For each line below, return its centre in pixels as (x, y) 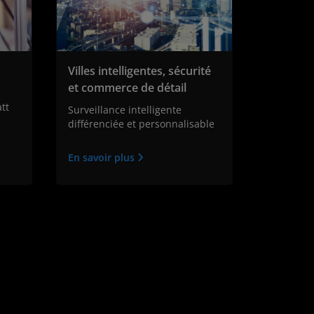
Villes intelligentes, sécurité (139, 71)
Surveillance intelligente (124, 110)
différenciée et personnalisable (141, 124)
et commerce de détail (127, 88)
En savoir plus (102, 158)
